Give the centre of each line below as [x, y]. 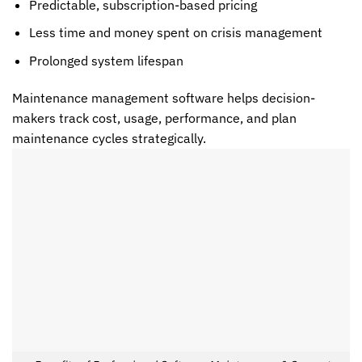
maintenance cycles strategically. [109, 138]
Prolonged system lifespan [106, 60]
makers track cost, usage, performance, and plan [154, 118]
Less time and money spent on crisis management [175, 33]
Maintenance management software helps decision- [164, 97]
